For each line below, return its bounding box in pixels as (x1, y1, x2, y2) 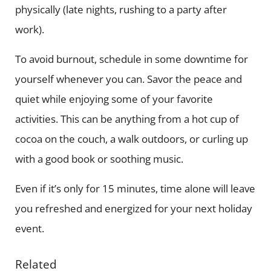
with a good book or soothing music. (15, 151, 188, 166)
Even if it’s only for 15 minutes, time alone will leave (15, 181, 255, 195)
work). (15, 22, 47, 36)
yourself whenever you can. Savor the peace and (15, 71, 242, 86)
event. (15, 221, 47, 235)
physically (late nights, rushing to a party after (15, 2, 227, 16)
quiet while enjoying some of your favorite (15, 91, 213, 106)
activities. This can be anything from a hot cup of (15, 111, 239, 126)
